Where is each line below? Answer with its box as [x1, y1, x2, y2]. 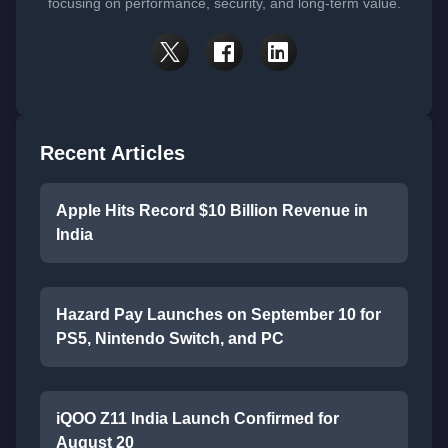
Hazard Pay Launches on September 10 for [56, 305, 381, 323]
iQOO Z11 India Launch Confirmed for [56, 409, 339, 427]
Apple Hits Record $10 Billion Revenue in [56, 201, 368, 219]
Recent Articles [40, 141, 185, 164]
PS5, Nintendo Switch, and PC [56, 329, 284, 347]
